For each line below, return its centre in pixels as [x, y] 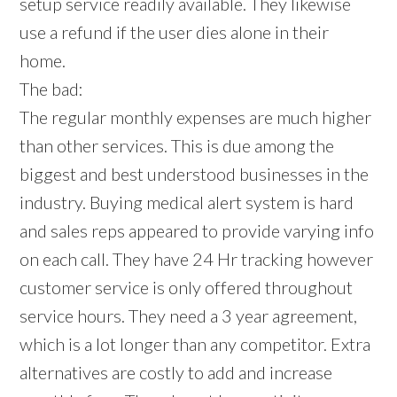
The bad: [52, 88]
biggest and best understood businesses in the [195, 173]
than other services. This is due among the [177, 145]
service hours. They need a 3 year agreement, [189, 315]
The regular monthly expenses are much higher [196, 117]
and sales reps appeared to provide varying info [197, 230]
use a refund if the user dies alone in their [175, 31]
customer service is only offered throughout [187, 287]
